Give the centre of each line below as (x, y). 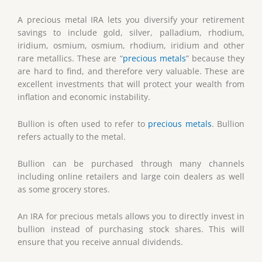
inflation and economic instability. (84, 97)
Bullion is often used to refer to (83, 124)
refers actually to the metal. (72, 137)
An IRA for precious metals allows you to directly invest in (131, 216)
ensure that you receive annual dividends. (100, 242)
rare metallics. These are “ (70, 58)
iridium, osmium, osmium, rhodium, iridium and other (131, 46)
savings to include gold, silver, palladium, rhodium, (131, 33)
